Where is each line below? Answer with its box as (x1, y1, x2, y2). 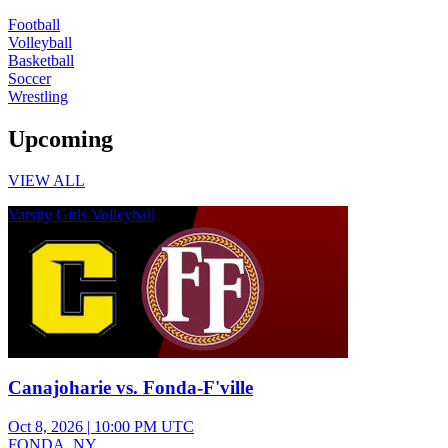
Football (8, 15, 60, 33)
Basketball (8, 51, 74, 69)
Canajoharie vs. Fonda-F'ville (8, 377, 253, 399)
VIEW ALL (8, 172, 85, 190)
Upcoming (8, 125, 113, 152)
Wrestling (8, 87, 68, 105)
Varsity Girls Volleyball (8, 206, 155, 224)
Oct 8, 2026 (8, 417, 83, 435)
